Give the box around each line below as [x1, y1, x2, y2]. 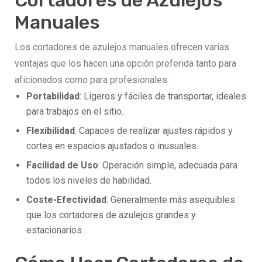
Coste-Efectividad [26, 194, 106, 206]
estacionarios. [26, 225, 84, 236]
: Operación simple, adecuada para [98, 160, 237, 171]
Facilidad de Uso [26, 160, 98, 171]
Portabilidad [26, 91, 80, 102]
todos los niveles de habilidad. [26, 175, 151, 187]
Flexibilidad [26, 125, 75, 137]
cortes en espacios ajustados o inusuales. [26, 140, 198, 152]
